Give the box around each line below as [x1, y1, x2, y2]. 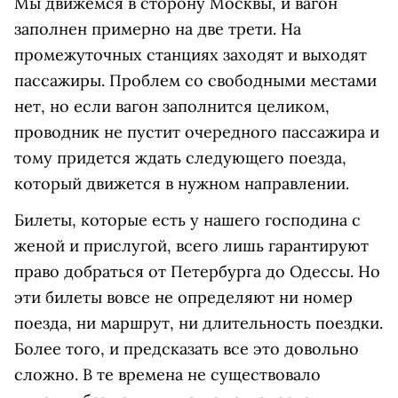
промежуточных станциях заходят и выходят [14, 44, 367, 66]
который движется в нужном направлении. [14, 173, 349, 195]
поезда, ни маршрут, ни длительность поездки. [14, 313, 383, 334]
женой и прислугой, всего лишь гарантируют [14, 235, 369, 257]
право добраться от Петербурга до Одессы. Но [14, 261, 380, 283]
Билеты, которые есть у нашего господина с [14, 210, 361, 231]
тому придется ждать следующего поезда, [14, 147, 346, 169]
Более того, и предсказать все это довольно [14, 338, 359, 360]
